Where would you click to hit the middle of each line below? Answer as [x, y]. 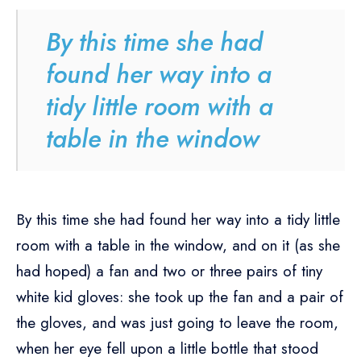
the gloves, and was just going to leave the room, [177, 323]
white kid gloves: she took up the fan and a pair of [180, 297]
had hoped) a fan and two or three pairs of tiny [169, 272]
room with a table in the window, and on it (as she [178, 246]
